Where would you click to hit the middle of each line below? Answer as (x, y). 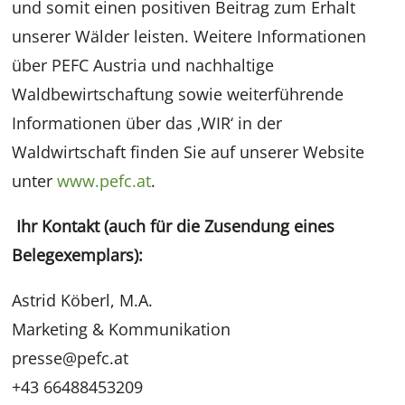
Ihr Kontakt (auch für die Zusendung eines (176, 226)
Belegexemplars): (78, 255)
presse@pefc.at (71, 358)
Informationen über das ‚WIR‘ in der (147, 123)
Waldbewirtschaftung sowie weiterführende (178, 94)
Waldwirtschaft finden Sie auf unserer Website (188, 152)
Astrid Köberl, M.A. (83, 301)
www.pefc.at (104, 181)
